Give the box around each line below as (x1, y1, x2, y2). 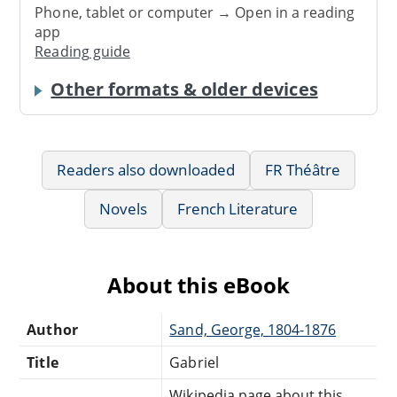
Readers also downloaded (56, 159, 235, 180)
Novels (98, 198, 147, 219)
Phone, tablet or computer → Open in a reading (35, 3, 355, 23)
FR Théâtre (264, 159, 341, 180)
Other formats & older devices (51, 76, 318, 101)
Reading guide (35, 42, 130, 62)
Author (27, 319, 78, 339)
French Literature (176, 198, 299, 219)
